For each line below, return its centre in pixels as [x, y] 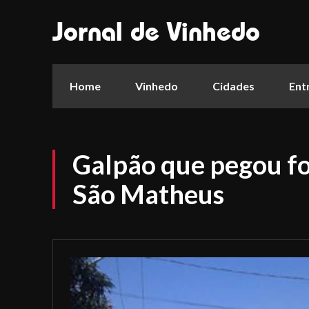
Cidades [233, 86]
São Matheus [148, 194]
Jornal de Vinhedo [156, 32]
